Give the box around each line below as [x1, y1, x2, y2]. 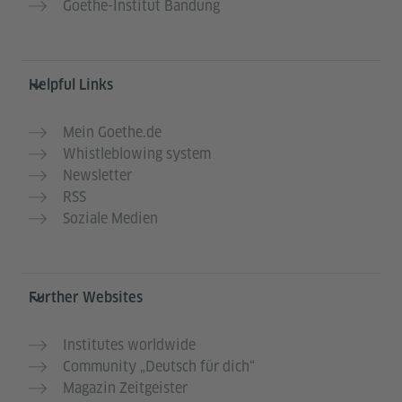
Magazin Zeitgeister [63, 379, 188, 398]
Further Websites [29, 289, 143, 307]
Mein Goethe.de [63, 123, 162, 143]
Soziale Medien [63, 209, 158, 229]
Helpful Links [29, 76, 113, 94]
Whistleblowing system [63, 144, 211, 164]
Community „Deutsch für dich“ [63, 357, 255, 377]
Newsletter [63, 166, 132, 186]
